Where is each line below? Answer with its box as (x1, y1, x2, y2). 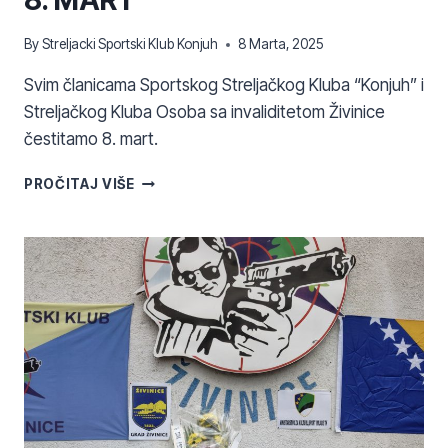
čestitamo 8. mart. (24, 129, 158, 150)
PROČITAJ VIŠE (24, 176, 135, 193)
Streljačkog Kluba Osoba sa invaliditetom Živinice (24, 102, 385, 123)
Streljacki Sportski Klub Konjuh (42, 36, 219, 53)
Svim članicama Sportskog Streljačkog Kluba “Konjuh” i (24, 75, 424, 96)
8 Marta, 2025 (238, 36, 324, 53)
